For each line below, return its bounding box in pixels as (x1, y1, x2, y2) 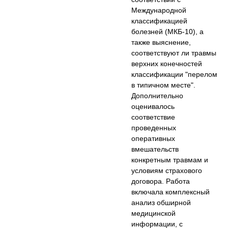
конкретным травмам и (131, 155, 209, 165)
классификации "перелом (131, 70, 218, 79)
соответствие (131, 112, 176, 122)
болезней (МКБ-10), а (131, 27, 204, 37)
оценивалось (131, 102, 175, 111)
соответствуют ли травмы (131, 48, 217, 58)
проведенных (131, 123, 177, 133)
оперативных (131, 134, 176, 144)
